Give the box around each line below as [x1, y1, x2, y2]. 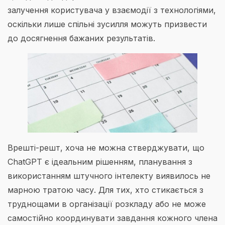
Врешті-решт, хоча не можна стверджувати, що [8, 142, 204, 153]
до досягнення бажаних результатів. [8, 33, 155, 43]
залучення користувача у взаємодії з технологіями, [8, 5, 216, 15]
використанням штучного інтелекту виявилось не [8, 170, 210, 181]
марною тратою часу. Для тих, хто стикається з [8, 184, 203, 195]
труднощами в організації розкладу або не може [8, 198, 206, 209]
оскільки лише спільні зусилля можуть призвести [8, 19, 207, 29]
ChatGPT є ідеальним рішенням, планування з [8, 156, 192, 167]
